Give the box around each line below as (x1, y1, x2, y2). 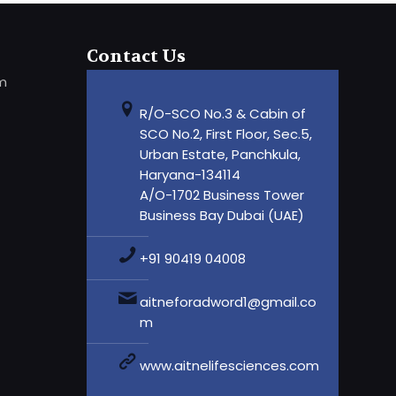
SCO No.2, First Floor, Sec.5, (140, 125, 313, 144)
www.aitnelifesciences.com (140, 356, 320, 376)
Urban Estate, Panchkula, (140, 145, 301, 164)
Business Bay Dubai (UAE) (140, 206, 305, 225)
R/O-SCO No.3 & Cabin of (140, 104, 307, 124)
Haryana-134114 (140, 165, 241, 185)
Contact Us (87, 45, 187, 68)
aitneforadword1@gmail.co (140, 293, 317, 312)
